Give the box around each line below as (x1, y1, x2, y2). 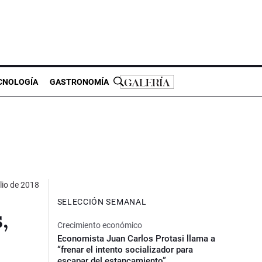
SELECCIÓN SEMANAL (57, 196, 147, 206)
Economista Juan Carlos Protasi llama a (57, 233, 215, 244)
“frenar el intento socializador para (57, 244, 193, 255)
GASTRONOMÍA (50, 77, 109, 87)
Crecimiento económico (57, 220, 142, 230)
